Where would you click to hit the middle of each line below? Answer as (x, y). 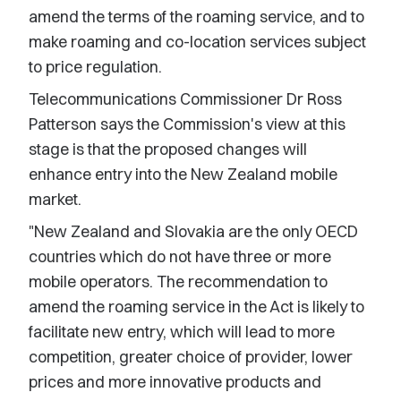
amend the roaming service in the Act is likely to (196, 307)
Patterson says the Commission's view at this (187, 124)
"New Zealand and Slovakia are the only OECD (193, 231)
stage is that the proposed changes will (168, 149)
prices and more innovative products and (175, 382)
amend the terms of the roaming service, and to (196, 17)
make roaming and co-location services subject (197, 42)
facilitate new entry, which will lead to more (182, 332)
